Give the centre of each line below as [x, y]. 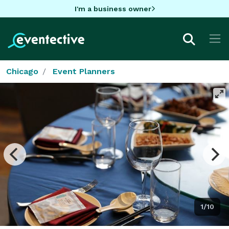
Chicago [22, 71]
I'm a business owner [113, 8]
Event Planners [84, 71]
